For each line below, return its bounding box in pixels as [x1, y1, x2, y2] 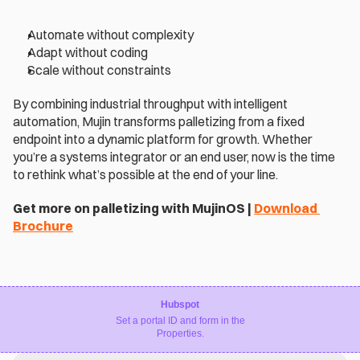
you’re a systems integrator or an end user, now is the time [13, 149, 335, 166]
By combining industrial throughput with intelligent [13, 96, 288, 112]
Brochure [13, 218, 73, 235]
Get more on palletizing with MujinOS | [13, 200, 254, 217]
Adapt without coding [27, 44, 150, 61]
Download [254, 200, 317, 217]
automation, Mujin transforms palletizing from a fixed [13, 113, 305, 130]
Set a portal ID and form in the [115, 315, 245, 327]
